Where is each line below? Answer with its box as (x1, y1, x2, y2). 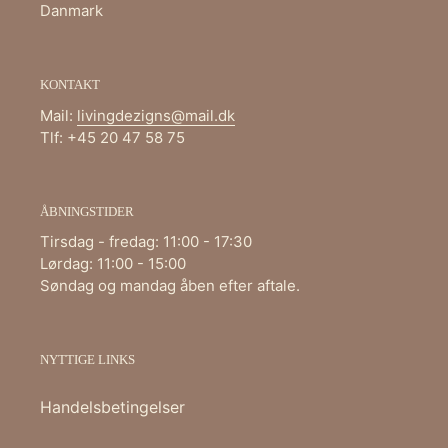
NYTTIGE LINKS (40, 352, 135, 368)
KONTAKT (40, 77, 100, 93)
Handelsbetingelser (40, 396, 185, 417)
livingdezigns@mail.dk (77, 105, 235, 125)
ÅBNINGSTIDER (40, 203, 134, 219)
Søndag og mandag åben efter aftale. (40, 276, 300, 296)
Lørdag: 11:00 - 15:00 (40, 254, 186, 274)
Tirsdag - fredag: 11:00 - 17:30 (40, 232, 252, 252)
